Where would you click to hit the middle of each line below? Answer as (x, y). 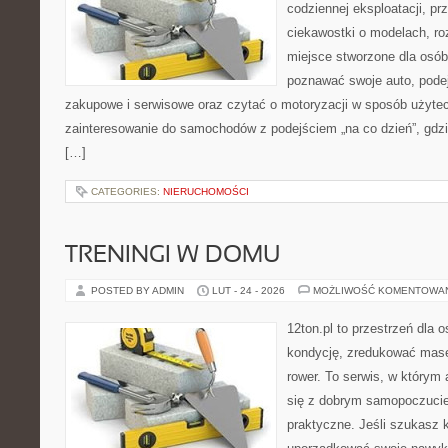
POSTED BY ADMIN (139, 290)
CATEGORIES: (127, 191)
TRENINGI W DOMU (172, 256)
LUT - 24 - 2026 (248, 290)
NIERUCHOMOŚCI (206, 191)
